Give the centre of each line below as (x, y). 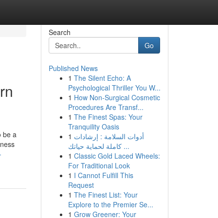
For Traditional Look (99, 165)
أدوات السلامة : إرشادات (109, 136)
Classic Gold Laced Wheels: (117, 156)
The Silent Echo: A (102, 78)
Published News (73, 68)
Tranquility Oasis (93, 127)
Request (81, 185)
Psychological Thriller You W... (114, 88)
